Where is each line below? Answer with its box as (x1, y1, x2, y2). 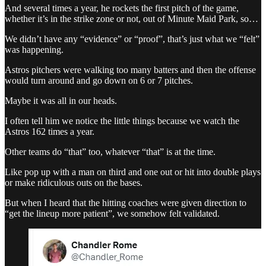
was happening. (5, 44, 64, 55)
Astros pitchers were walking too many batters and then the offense (5, 64, 256, 75)
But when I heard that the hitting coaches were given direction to (5, 197, 246, 208)
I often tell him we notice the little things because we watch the (5, 115, 239, 126)
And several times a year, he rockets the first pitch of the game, (5, 2, 239, 13)
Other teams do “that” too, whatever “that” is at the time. (5, 146, 216, 157)
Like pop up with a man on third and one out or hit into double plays (5, 166, 261, 177)
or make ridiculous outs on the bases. (5, 177, 142, 188)
